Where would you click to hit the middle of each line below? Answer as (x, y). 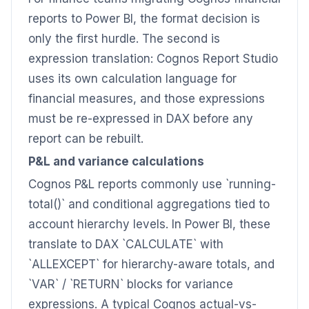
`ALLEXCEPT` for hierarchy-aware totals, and (151, 264)
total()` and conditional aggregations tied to (149, 204)
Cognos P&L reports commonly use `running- (152, 184)
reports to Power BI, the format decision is (144, 19)
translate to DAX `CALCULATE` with (126, 244)
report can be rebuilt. (86, 139)
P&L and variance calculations (116, 161)
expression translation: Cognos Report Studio (153, 59)
